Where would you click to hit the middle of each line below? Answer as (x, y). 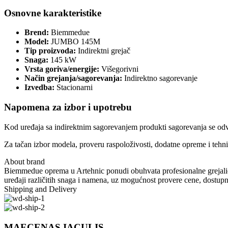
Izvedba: (39, 88)
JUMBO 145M (75, 42)
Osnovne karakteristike (53, 13)
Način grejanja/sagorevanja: (73, 78)
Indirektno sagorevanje (160, 78)
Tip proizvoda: (50, 51)
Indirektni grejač (103, 51)
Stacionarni (74, 88)
